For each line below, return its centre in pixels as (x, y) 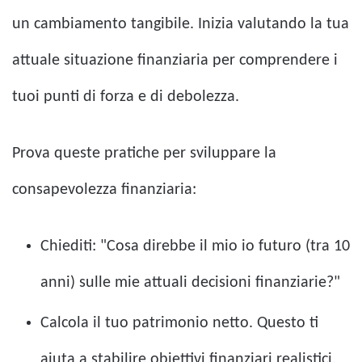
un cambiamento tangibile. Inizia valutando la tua (181, 25)
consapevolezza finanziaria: (104, 190)
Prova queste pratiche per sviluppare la (144, 154)
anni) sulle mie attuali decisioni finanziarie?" (190, 283)
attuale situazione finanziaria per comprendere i (175, 61)
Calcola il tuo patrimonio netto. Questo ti (179, 324)
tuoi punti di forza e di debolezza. (126, 97)
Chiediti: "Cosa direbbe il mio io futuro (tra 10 (195, 247)
